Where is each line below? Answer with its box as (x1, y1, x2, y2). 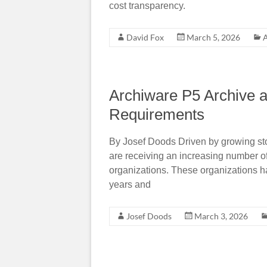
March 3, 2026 (194, 210, 248, 221)
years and (109, 179, 151, 190)
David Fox (126, 32, 164, 42)
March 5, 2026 (187, 32, 240, 42)
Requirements (109, 105, 209, 123)
